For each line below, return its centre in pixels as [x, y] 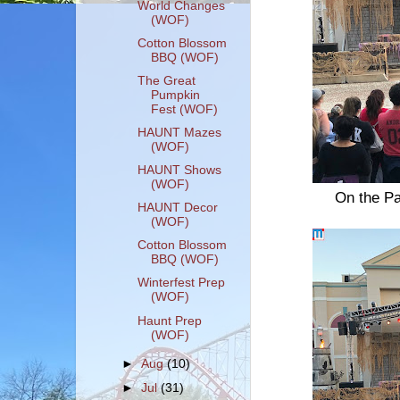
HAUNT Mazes [179, 132]
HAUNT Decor [177, 208]
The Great [166, 80]
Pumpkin [175, 95]
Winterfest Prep [181, 283]
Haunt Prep [169, 321]
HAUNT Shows [179, 170]
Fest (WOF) [184, 109]
